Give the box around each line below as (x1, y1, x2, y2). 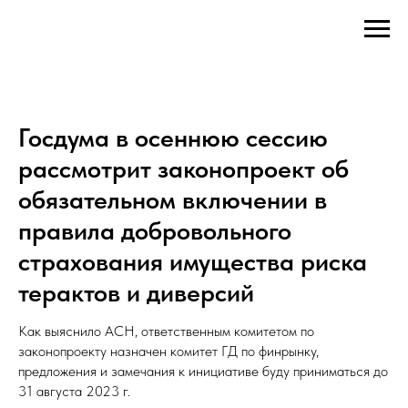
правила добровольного (18, 215, 291, 246)
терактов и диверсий (18, 277, 254, 308)
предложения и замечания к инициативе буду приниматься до (18, 362, 388, 380)
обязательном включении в (18, 184, 327, 215)
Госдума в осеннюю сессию (18, 122, 328, 153)
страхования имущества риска (18, 246, 367, 277)
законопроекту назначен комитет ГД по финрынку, (18, 342, 319, 360)
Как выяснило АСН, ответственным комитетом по (18, 322, 314, 340)
